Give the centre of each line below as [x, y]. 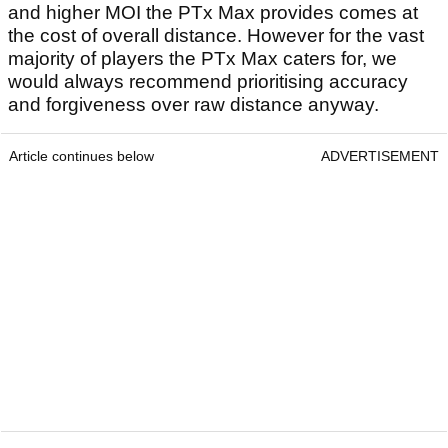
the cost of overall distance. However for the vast [216, 36]
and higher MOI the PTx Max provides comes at [213, 13]
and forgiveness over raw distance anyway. [193, 105]
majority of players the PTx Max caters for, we [202, 59]
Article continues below [81, 156]
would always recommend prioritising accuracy [208, 82]
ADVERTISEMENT [380, 156]
